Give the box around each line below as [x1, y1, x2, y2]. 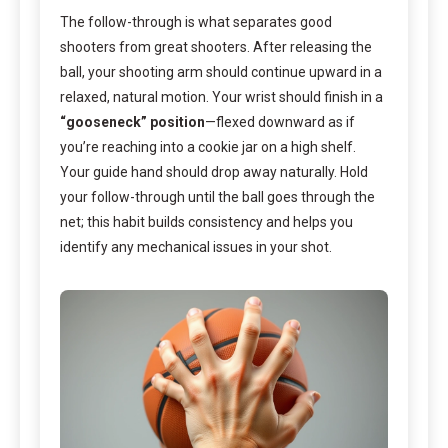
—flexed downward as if [205, 113, 355, 130]
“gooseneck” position [60, 113, 205, 130]
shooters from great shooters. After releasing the [60, 38, 372, 55]
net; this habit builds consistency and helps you [60, 213, 353, 230]
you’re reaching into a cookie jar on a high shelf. [60, 138, 356, 155]
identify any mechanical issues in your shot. [60, 238, 332, 255]
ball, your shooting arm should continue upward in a [60, 63, 382, 80]
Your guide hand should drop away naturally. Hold [60, 163, 368, 180]
